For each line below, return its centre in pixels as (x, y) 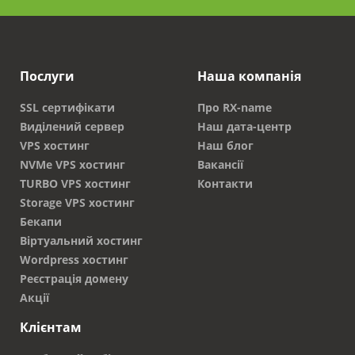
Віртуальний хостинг (81, 240)
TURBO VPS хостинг (75, 183)
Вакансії (220, 164)
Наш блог (225, 145)
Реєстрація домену (74, 279)
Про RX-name (235, 107)
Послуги (47, 76)
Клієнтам (51, 327)
